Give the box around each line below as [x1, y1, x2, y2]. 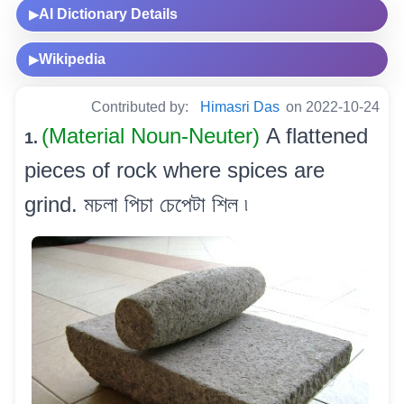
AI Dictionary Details [39, 5, 178, 22]
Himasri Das [200, 98, 280, 115]
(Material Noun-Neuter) [41, 123, 266, 148]
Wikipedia [39, 50, 106, 67]
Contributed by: [91, 98, 192, 115]
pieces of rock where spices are [24, 157, 325, 182]
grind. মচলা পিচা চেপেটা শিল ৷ [24, 191, 248, 216]
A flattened [266, 123, 368, 148]
